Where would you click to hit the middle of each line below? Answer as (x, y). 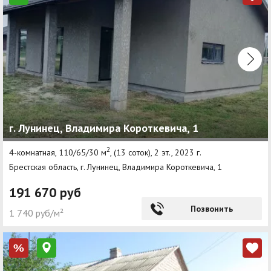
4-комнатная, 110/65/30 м (58, 152)
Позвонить (211, 208)
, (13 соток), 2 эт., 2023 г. (156, 152)
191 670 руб (45, 192)
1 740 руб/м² (36, 213)
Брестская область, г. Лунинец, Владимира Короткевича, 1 (116, 167)
